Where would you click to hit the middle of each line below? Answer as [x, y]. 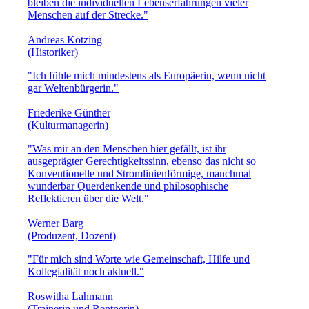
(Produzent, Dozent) [72, 235]
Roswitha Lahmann [70, 296]
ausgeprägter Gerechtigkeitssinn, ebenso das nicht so [142, 161]
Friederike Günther [69, 112]
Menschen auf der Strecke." [88, 14]
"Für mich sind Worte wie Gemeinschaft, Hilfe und [139, 259]
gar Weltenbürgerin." [73, 88]
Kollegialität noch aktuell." [86, 271]
